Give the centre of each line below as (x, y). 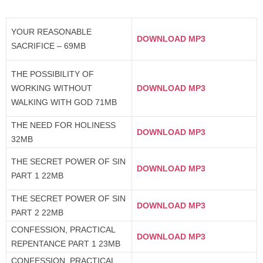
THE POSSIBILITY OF (53, 74)
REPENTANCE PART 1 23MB (66, 243)
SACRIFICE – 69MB (48, 45)
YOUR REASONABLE (51, 31)
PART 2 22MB (37, 212)
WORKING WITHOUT (52, 88)
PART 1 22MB (37, 175)
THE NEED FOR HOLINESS (63, 125)
